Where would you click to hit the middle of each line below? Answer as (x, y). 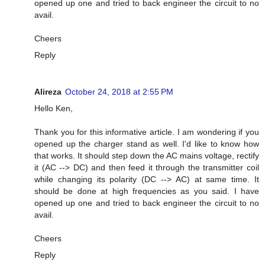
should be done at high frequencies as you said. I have (147, 191)
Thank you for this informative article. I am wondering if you (147, 132)
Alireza (48, 92)
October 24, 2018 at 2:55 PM (119, 92)
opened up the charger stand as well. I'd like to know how (147, 144)
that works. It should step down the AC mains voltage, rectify (147, 156)
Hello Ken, (54, 109)
